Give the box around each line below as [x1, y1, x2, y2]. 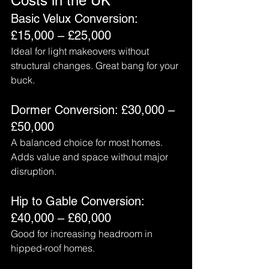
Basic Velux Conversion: [11, 11, 141, 26]
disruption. [11, 165, 56, 177]
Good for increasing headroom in [11, 228, 155, 240]
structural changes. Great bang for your [11, 59, 181, 71]
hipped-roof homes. [11, 242, 95, 254]
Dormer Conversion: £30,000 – [11, 103, 178, 117]
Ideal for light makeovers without [11, 45, 151, 57]
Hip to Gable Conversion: [11, 194, 148, 208]
